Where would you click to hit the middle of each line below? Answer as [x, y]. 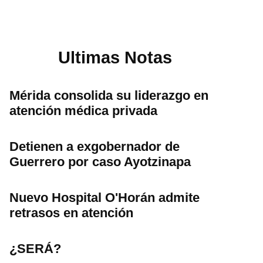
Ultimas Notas [115, 58]
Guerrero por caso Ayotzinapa [100, 161]
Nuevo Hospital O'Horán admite [104, 197]
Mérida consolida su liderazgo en [109, 95]
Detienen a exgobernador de [95, 146]
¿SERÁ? [35, 248]
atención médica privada [83, 110]
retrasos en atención [71, 213]
